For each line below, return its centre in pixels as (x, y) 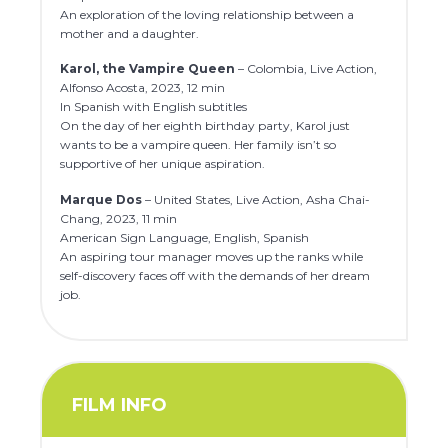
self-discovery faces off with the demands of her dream (215, 275)
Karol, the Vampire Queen (148, 69)
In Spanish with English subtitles (154, 107)
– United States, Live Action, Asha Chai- (256, 199)
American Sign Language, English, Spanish (185, 237)
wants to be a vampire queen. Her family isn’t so (198, 145)
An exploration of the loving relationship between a (207, 14)
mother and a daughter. (130, 33)
